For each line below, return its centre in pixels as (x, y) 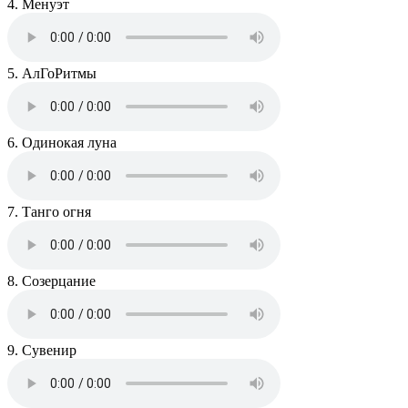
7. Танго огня (49, 212)
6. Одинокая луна (62, 143)
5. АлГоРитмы (52, 74)
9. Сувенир (42, 351)
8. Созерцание (51, 281)
